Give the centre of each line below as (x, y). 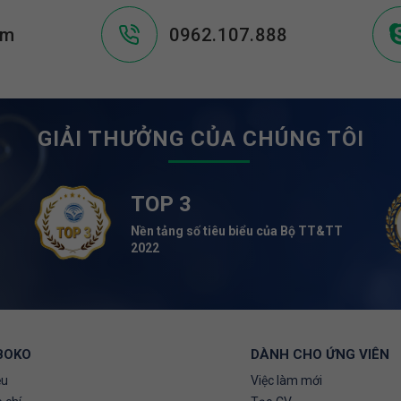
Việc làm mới (286, 380)
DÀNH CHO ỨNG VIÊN (320, 354)
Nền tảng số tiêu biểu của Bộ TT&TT (236, 230)
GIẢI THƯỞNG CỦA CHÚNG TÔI (200, 139)
